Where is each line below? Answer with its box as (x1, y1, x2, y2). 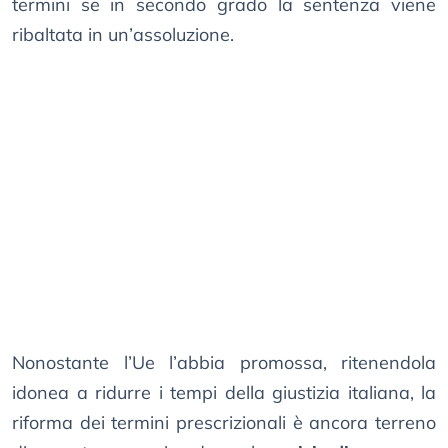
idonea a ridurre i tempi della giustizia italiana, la (12, 381, 436, 405)
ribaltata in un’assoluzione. (12, 23, 234, 47)
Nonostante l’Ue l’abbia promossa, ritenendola (12, 351, 436, 375)
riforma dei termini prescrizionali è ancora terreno (12, 411, 436, 435)
